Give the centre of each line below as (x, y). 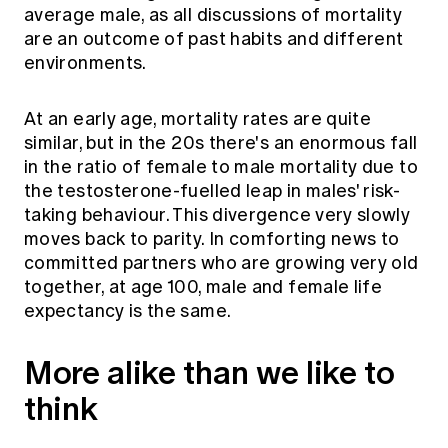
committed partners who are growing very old (221, 263)
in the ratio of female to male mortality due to (221, 167)
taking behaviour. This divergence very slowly (217, 215)
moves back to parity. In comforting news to (212, 239)
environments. (85, 63)
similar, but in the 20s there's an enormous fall (221, 143)
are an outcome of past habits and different (214, 39)
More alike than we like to (209, 373)
